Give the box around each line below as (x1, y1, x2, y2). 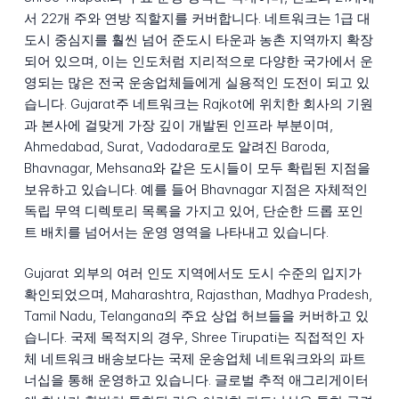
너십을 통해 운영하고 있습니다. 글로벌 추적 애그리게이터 (23, 371, 369, 389)
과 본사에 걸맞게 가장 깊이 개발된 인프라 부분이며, (23, 116, 333, 134)
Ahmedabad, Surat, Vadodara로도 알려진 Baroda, (23, 137, 330, 155)
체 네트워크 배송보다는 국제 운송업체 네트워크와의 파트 (23, 350, 366, 368)
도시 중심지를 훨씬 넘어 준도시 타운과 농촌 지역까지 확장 (23, 30, 373, 48)
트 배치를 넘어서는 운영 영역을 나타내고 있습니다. (23, 223, 329, 240)
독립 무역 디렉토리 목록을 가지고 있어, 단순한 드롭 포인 (23, 201, 363, 219)
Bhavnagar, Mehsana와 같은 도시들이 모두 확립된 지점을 (23, 159, 370, 176)
